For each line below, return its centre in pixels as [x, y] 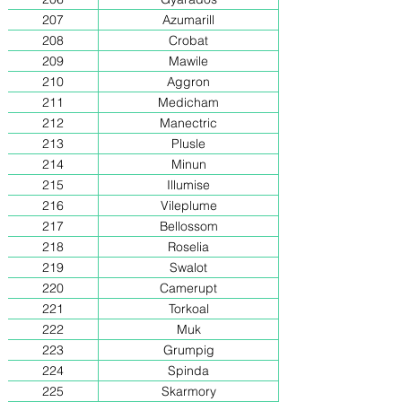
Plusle [188, 144]
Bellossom [188, 226]
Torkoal [188, 309]
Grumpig [188, 350]
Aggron [188, 82]
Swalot [188, 267]
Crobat [188, 40]
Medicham [188, 102]
